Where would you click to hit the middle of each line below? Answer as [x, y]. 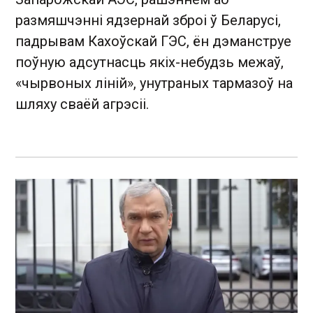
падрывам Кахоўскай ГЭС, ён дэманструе [153, 41]
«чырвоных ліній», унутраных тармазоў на [154, 83]
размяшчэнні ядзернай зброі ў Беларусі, [148, 20]
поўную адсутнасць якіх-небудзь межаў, [150, 62]
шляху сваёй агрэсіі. [82, 104]
